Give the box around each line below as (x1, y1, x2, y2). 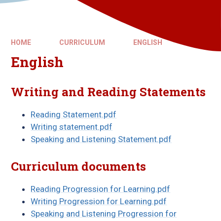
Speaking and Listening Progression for (31, 209, 177, 219)
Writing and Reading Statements (11, 84, 206, 100)
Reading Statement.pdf (31, 110, 117, 119)
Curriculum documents (11, 158, 147, 174)
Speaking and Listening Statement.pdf (31, 134, 172, 144)
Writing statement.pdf (31, 122, 113, 132)
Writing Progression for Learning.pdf (31, 196, 167, 206)
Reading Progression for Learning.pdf (31, 184, 171, 194)
